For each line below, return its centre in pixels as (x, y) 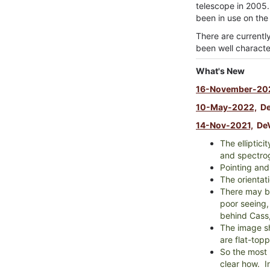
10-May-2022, (226, 107)
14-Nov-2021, (224, 125)
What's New (220, 71)
